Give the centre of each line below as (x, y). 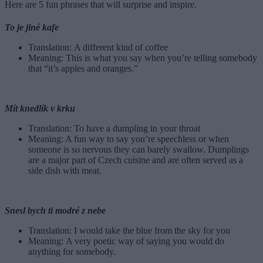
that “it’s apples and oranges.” (83, 69)
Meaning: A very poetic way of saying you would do (126, 241)
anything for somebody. (72, 252)
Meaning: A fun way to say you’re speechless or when (129, 139)
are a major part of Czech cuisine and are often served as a (136, 160)
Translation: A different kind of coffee (98, 48)
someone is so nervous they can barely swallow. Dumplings (139, 150)
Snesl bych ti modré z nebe (55, 211)
